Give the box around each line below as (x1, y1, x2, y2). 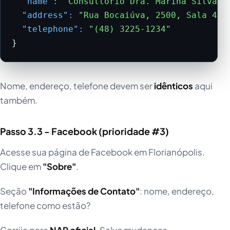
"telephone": (22, 24, 84, 34)
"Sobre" (43, 160, 76, 172)
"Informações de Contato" (28, 185, 140, 197)
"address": (22, 10, 74, 20)
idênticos (154, 80, 193, 91)
